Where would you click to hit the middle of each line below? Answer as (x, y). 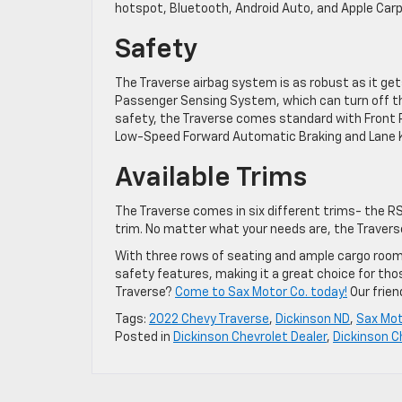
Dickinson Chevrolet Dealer (250, 337)
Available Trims (211, 178)
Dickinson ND (313, 319)
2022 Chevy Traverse (209, 319)
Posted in (144, 337)
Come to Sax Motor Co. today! (261, 292)
